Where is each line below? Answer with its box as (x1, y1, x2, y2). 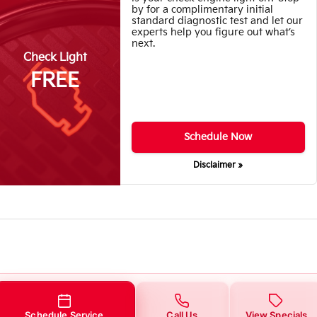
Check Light (23, 50, 87, 64)
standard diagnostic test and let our (131, 14, 303, 27)
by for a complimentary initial (131, 3, 273, 16)
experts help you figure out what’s (131, 25, 295, 38)
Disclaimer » (193, 160, 243, 171)
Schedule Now (184, 131, 253, 144)
